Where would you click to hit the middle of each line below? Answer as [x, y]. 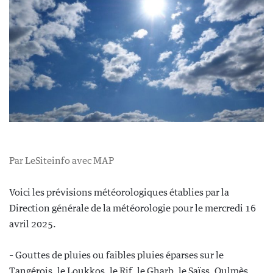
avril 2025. [33, 224]
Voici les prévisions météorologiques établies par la [119, 192]
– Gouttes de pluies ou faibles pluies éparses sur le [116, 255]
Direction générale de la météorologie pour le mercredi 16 [133, 208]
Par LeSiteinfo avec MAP [62, 160]
